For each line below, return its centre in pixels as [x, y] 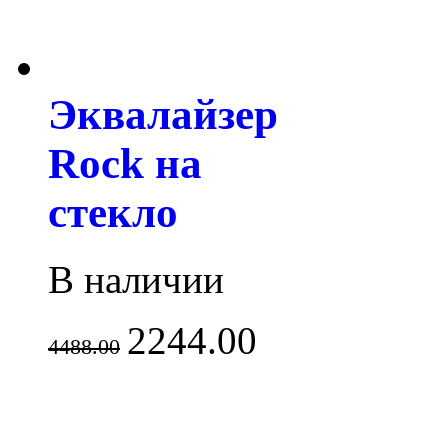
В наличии [136, 279]
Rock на [125, 163]
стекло [113, 212]
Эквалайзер [163, 114]
